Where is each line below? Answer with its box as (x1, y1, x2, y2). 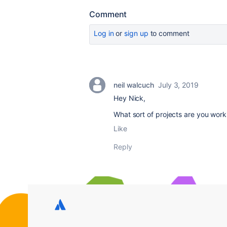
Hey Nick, (113, 94, 146, 102)
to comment (148, 29, 190, 37)
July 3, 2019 (158, 81, 199, 89)
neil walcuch (113, 81, 154, 89)
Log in (94, 29, 114, 37)
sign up (124, 29, 148, 37)
